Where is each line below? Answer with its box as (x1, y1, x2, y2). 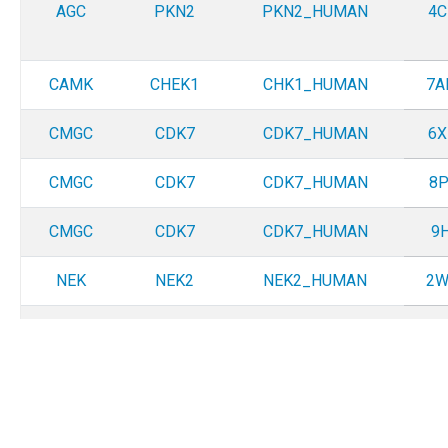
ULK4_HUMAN (263, 393, 367, 413)
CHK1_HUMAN (262, 75, 368, 95)
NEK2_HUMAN (263, 271, 367, 291)
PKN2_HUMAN (262, 2, 368, 22)
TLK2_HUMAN (264, 320, 366, 340)
